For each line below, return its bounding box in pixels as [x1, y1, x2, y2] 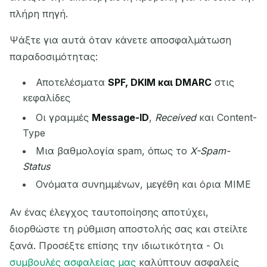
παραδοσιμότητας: [10, 51, 98, 63]
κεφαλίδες [23, 92, 71, 104]
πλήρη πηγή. [10, 8, 68, 20]
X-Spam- [190, 144, 231, 157]
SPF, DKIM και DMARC [108, 76, 212, 89]
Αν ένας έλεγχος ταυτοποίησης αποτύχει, [10, 206, 209, 218]
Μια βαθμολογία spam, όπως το [36, 144, 191, 157]
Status [23, 160, 51, 172]
